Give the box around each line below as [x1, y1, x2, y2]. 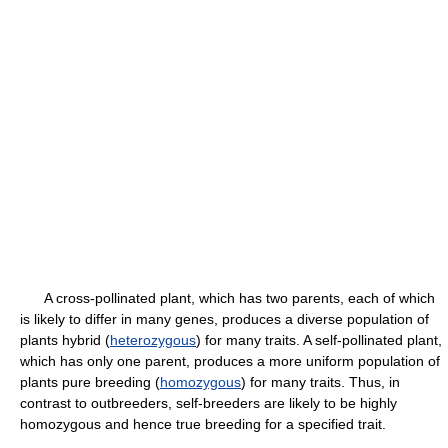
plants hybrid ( [20, 332, 110, 348]
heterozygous [110, 332, 196, 348]
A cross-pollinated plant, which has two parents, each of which [20, 290, 435, 306]
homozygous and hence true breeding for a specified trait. [20, 416, 386, 432]
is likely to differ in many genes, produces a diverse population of [20, 311, 429, 327]
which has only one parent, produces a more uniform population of [20, 353, 440, 369]
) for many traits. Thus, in [241, 374, 400, 390]
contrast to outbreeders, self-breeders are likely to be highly [20, 395, 397, 411]
